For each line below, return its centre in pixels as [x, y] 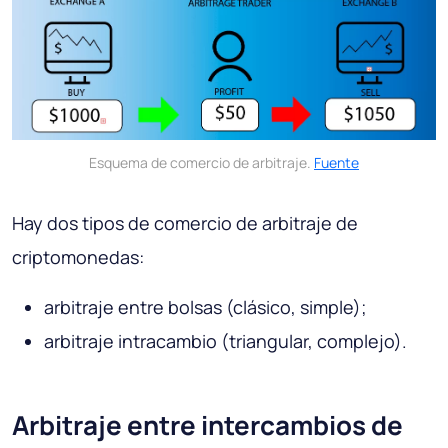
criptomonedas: [78, 256]
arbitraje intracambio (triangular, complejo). [225, 340]
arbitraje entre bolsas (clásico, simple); [205, 306]
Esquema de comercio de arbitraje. [201, 162]
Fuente [336, 162]
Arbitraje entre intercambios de [207, 424]
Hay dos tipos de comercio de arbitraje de [185, 222]
